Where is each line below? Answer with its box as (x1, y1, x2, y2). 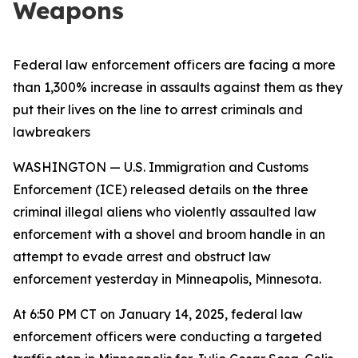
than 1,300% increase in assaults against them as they (13, 79, 343, 95)
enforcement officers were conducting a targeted (13, 328, 322, 344)
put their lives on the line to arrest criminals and (13, 101, 303, 117)
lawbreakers (13, 124, 90, 140)
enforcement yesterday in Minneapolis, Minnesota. (13, 271, 321, 287)
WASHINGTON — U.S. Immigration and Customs (13, 159, 308, 175)
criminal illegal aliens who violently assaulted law (13, 204, 316, 220)
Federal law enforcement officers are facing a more (13, 57, 336, 73)
